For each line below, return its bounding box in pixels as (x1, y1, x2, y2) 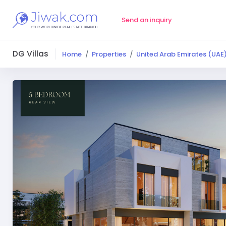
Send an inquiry (121, 15, 172, 25)
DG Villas (13, 48, 48, 59)
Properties (92, 49, 126, 59)
